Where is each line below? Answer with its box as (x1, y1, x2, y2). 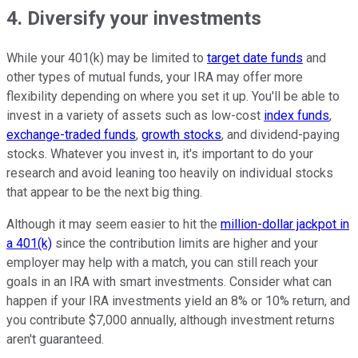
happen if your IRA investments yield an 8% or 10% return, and (6, 292, 350, 308)
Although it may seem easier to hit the (6, 216, 221, 232)
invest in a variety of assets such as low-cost (6, 107, 264, 123)
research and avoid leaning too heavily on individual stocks (6, 165, 333, 181)
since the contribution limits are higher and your (52, 235, 318, 251)
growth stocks (141, 126, 221, 142)
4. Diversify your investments (6, 6, 261, 30)
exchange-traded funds (6, 126, 136, 142)
